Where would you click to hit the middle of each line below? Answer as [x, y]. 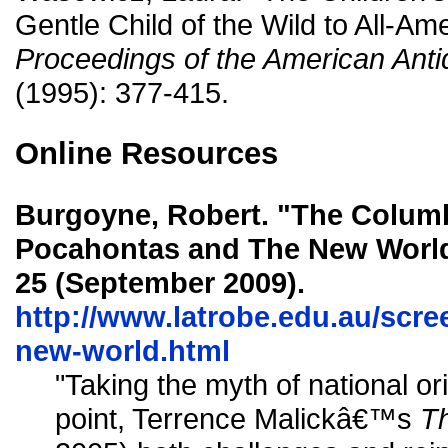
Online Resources [146, 153]
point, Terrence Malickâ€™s [237, 418]
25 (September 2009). [160, 282]
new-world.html [122, 350]
